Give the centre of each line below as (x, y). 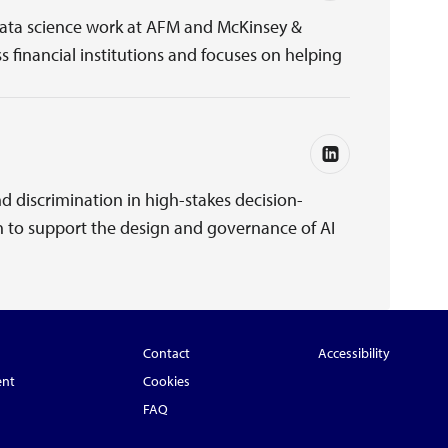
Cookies (167, 381)
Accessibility (354, 353)
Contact (167, 353)
